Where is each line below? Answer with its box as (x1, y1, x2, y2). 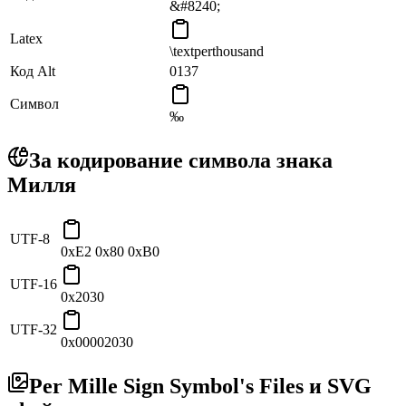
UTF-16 (10, 276, 57, 293)
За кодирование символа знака (29, 149, 333, 173)
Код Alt (10, 63, 55, 80)
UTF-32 (10, 322, 57, 338)
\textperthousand (169, 43, 264, 60)
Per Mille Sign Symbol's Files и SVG (29, 374, 372, 399)
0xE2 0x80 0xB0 (61, 244, 159, 260)
